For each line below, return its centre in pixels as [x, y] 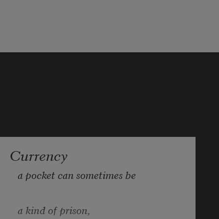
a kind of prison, [54, 209]
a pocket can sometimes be [77, 174]
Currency [39, 154]
